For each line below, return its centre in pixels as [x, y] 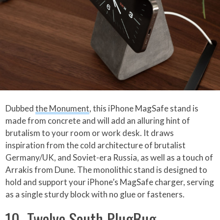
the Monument [63, 109]
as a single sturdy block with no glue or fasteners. [95, 194]
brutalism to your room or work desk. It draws [90, 133]
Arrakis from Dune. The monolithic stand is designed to [107, 170]
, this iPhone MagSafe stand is [144, 109]
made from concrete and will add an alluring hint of [98, 121]
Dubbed [21, 109]
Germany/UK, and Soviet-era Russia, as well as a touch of [110, 158]
